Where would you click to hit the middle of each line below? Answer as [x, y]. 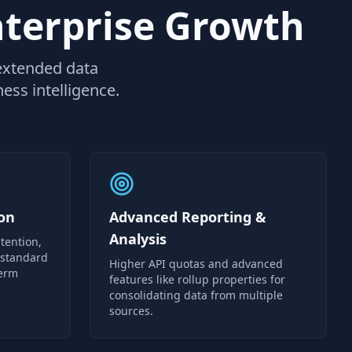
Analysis [138, 239]
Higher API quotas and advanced [196, 264]
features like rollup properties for [197, 279]
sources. [131, 311]
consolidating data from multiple [196, 295]
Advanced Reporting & [188, 217]
